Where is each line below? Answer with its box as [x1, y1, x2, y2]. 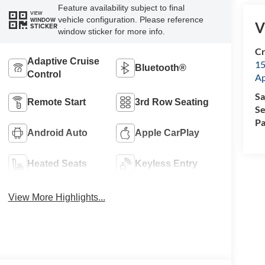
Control [27, 69, 61, 80]
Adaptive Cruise [27, 56, 99, 67]
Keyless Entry [135, 159, 198, 169]
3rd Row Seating [135, 97, 209, 108]
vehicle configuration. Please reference [57, 15, 203, 25]
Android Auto [27, 128, 88, 138]
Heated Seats [27, 159, 87, 169]
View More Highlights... [8, 192, 105, 203]
